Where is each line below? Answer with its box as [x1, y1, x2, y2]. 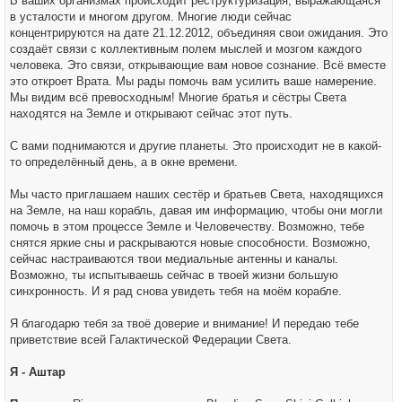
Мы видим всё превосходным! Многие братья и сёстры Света [10, 91, 346, 104]
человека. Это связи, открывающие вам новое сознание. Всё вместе [10, 58, 386, 72]
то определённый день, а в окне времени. [10, 155, 238, 169]
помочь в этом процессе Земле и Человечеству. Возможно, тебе [10, 220, 364, 233]
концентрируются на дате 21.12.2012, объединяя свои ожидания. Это [10, 26, 388, 39]
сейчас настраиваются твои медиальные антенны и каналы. [10, 252, 338, 266]
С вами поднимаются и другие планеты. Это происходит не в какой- [10, 139, 381, 153]
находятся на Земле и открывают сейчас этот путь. [10, 107, 293, 120]
